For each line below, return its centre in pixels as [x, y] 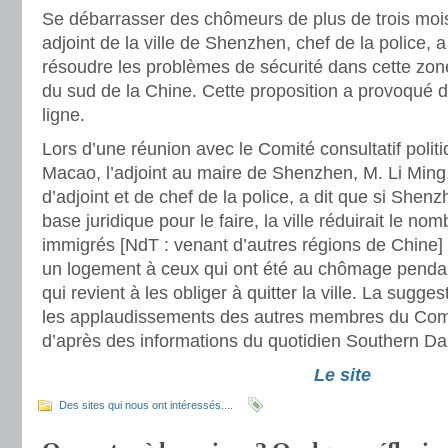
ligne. [63, 115]
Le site [342, 375]
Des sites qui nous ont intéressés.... [146, 405]
